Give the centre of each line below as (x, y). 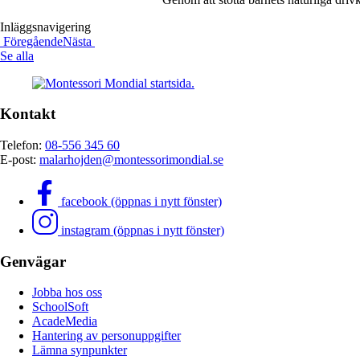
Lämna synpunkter (80, 350)
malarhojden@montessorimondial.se (131, 160)
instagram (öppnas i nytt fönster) (143, 230)
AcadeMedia (65, 321)
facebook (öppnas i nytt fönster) (141, 201)
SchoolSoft (60, 307)
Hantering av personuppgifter (106, 336)
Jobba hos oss (67, 292)
